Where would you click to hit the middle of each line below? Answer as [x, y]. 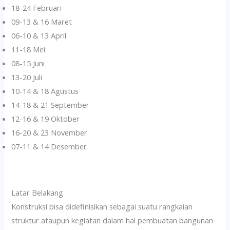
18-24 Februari [37, 7]
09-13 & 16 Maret [42, 21]
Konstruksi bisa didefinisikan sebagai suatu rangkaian [102, 207]
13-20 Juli [27, 77]
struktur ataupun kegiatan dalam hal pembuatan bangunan [112, 221]
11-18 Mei [28, 49]
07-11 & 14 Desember [49, 146]
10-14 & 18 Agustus [45, 91]
